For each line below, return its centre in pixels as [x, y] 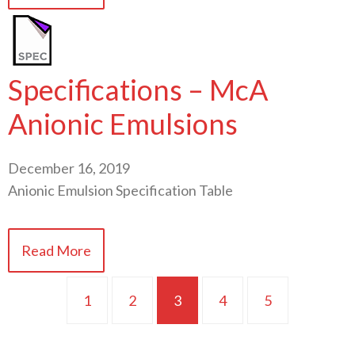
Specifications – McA [138, 89]
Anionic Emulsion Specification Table [120, 190]
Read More [56, 250]
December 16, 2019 [69, 168]
